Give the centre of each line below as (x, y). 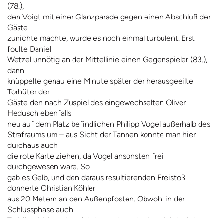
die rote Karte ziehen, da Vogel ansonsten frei (85, 156)
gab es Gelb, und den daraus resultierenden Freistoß (96, 178)
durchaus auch (33, 145)
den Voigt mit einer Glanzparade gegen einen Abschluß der (109, 17)
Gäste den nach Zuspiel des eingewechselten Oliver (97, 103)
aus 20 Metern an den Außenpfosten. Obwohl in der (96, 199)
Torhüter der (28, 92)
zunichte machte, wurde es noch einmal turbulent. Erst (101, 38)
